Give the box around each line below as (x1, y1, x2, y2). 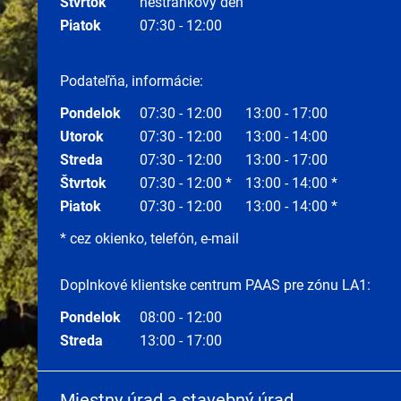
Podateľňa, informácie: (60, 73, 203, 90)
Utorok (60, 128, 104, 145)
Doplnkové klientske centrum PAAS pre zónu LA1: (60, 277, 371, 294)
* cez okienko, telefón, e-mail (60, 230, 239, 247)
